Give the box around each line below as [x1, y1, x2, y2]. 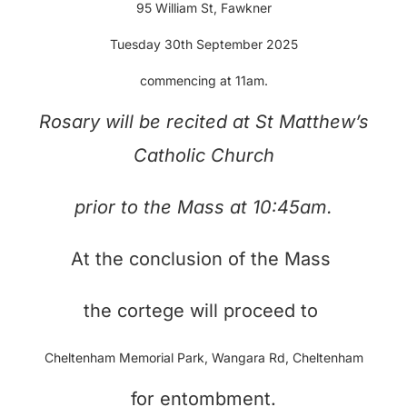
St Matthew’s [254, 110, 369, 133]
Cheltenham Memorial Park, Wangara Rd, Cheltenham [44, 349, 363, 365]
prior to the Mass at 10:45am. [74, 195, 333, 218]
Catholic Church [133, 144, 274, 166]
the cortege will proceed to [84, 299, 323, 322]
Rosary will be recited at [38, 110, 255, 133]
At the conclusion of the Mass [71, 247, 336, 270]
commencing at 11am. [139, 72, 268, 88]
